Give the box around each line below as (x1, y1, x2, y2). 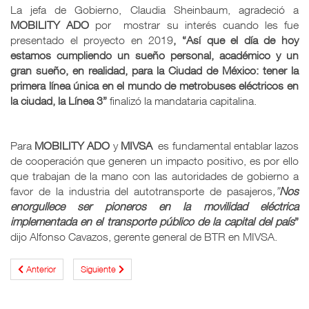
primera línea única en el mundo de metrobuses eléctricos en (10, 79, 299, 92)
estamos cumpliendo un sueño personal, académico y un (10, 48, 299, 61)
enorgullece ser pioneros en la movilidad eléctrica (10, 199, 299, 212)
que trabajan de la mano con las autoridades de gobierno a (10, 169, 299, 182)
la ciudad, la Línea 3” (10, 94, 107, 107)
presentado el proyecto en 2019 (10, 33, 174, 46)
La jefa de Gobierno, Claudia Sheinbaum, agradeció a (10, 3, 299, 16)
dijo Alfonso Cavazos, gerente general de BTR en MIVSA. (10, 230, 277, 243)
